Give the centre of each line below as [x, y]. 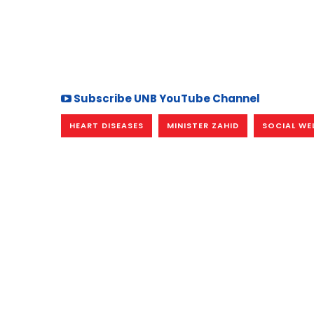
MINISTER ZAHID [203, 126]
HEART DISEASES [107, 126]
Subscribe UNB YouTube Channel [166, 99]
